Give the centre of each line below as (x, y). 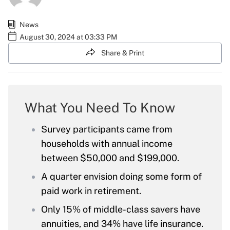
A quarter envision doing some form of (121, 177)
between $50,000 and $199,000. (110, 158)
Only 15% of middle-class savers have (121, 209)
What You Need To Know (100, 108)
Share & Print (123, 53)
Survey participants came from (107, 129)
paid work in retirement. (91, 191)
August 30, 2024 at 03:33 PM (68, 37)
